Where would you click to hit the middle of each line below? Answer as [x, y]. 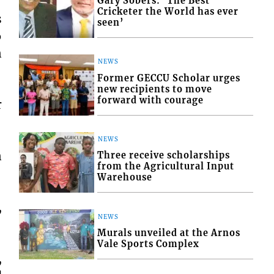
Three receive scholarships [164, 156]
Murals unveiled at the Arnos [169, 233]
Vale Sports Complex [149, 244]
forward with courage [151, 100]
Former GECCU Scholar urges [169, 78]
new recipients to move [155, 89]
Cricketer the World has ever [168, 12]
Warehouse [125, 178]
